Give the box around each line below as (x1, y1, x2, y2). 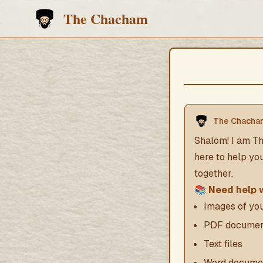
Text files (204, 238, 242, 250)
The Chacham (63, 8, 148, 29)
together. (194, 167, 233, 180)
